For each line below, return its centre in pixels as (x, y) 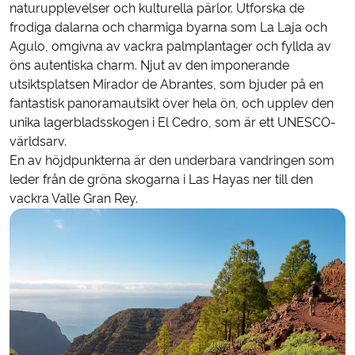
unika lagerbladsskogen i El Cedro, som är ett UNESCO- (173, 122)
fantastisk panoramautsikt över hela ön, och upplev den (172, 103)
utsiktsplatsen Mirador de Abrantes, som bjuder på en (166, 84)
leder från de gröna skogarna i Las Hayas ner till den (161, 179)
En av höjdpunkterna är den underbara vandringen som (172, 160)
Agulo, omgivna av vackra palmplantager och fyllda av (170, 46)
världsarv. (38, 141)
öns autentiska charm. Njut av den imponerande (149, 65)
